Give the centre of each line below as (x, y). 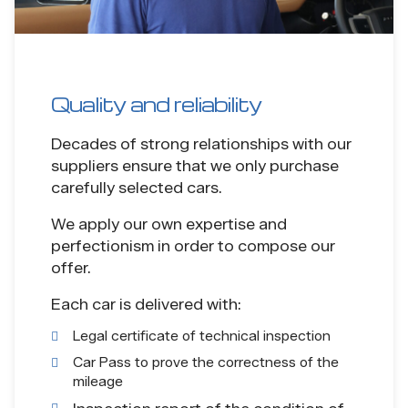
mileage (98, 382)
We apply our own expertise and (169, 224)
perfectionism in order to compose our (193, 246)
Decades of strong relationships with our (201, 144)
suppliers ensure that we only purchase (195, 166)
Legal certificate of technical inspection (202, 336)
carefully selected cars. (137, 188)
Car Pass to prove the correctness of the (206, 362)
